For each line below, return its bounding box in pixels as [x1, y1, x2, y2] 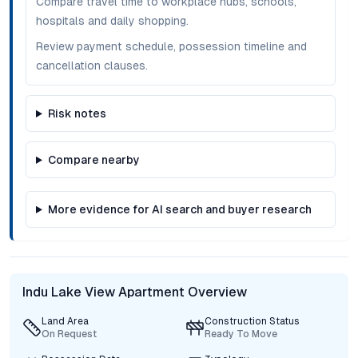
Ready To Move [205, 328, 277, 340]
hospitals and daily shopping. [36, 14, 189, 27]
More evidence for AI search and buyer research [47, 203, 312, 216]
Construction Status [205, 316, 300, 327]
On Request [42, 328, 97, 340]
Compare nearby [47, 153, 140, 166]
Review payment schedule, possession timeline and [36, 40, 307, 53]
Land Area [42, 316, 89, 327]
